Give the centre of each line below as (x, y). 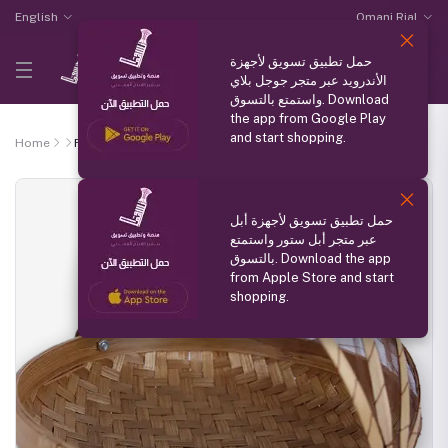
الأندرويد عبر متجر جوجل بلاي (308, 80)
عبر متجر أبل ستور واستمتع (303, 239)
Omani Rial (387, 17)
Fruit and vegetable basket (153, 143)
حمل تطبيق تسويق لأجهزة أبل (311, 220)
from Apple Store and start (312, 277)
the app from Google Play (308, 118)
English (36, 17)
